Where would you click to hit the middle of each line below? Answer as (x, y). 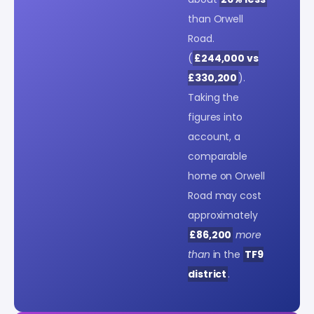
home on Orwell (226, 176)
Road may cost (225, 195)
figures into (215, 117)
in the (226, 254)
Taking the (214, 97)
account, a (214, 136)
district (207, 274)
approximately (223, 215)
